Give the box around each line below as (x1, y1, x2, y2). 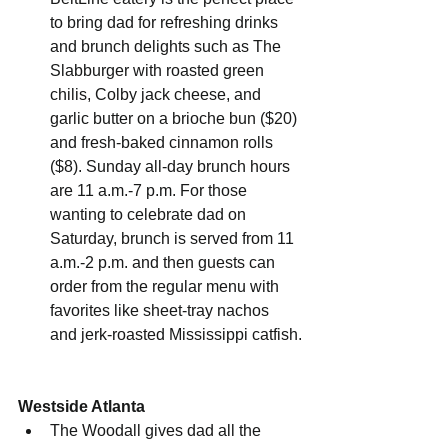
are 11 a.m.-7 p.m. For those (50, 182, 251, 200)
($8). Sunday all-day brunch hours (50, 158, 294, 176)
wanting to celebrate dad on (50, 206, 250, 224)
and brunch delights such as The (50, 38, 285, 56)
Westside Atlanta (18, 398, 145, 416)
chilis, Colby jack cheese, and (50, 86, 265, 104)
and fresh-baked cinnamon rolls (50, 134, 277, 152)
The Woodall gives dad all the (50, 422, 265, 440)
